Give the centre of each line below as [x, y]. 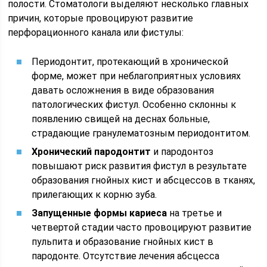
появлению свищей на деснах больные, [121, 119]
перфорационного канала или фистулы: [96, 32]
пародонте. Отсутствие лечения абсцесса [126, 256]
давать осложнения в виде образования [123, 90]
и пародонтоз [182, 152]
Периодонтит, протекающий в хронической [130, 62]
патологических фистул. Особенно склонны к [134, 105]
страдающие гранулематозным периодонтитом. [141, 133]
